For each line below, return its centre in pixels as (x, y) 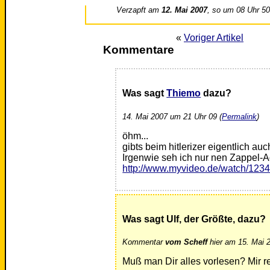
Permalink (240, 116)
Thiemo (184, 93)
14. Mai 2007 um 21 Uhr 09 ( (172, 116)
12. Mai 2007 (185, 10)
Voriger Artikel (214, 38)
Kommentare (138, 50)
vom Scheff (187, 242)
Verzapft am (139, 10)
